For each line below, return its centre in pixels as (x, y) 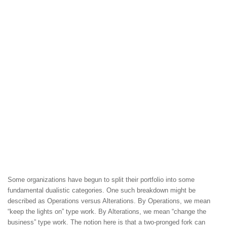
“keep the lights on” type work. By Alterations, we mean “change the (107, 212)
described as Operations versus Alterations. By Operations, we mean (109, 201)
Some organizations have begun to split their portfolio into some (101, 180)
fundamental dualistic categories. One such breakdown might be (102, 191)
